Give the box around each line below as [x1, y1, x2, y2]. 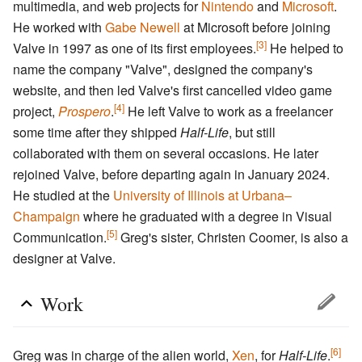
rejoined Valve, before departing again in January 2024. [13, 165, 330, 184]
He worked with [13, 18, 105, 37]
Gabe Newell [105, 18, 180, 37]
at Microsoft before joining [180, 18, 330, 37]
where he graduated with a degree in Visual [80, 207, 332, 226]
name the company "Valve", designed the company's [13, 60, 313, 79]
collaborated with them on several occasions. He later [13, 144, 318, 163]
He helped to [267, 39, 343, 58]
